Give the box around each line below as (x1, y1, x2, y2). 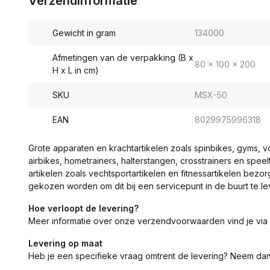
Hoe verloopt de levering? (28, 203, 139, 213)
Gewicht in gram (52, 28, 116, 38)
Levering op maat (28, 238, 102, 248)
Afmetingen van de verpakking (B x (52, 52, 193, 63)
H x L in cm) (52, 65, 99, 75)
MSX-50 (194, 90, 227, 100)
